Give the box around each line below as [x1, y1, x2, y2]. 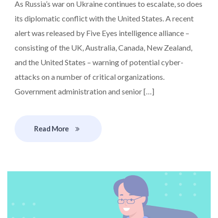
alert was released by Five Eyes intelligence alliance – [15, 28, 189, 37]
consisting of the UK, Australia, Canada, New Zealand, [15, 42, 192, 52]
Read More [34, 124, 69, 133]
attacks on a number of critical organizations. [15, 72, 164, 81]
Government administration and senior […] [15, 86, 154, 96]
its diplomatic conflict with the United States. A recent [15, 13, 194, 23]
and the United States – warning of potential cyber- [15, 57, 183, 67]
